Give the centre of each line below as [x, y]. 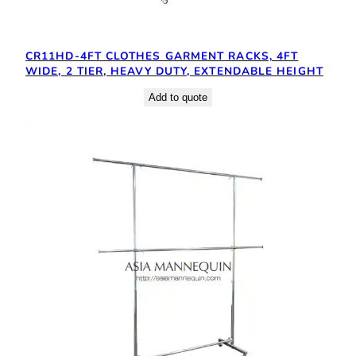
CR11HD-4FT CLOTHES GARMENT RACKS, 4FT [162, 56]
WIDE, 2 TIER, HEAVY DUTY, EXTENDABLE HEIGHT [174, 71]
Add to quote [178, 97]
